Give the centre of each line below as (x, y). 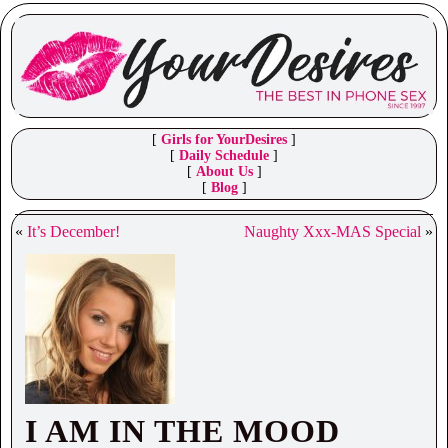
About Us (224, 172)
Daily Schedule (224, 156)
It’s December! (73, 232)
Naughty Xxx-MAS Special (332, 232)
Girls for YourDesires (224, 140)
